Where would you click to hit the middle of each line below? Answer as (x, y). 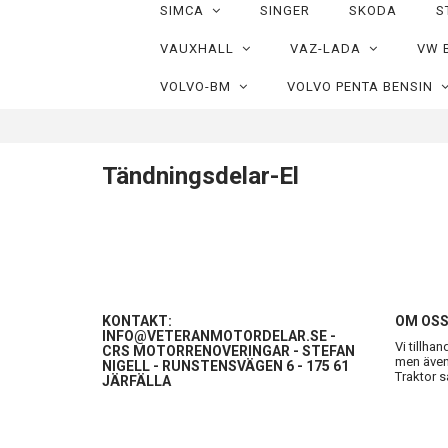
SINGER (284, 10)
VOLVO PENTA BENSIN (363, 86)
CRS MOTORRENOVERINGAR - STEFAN (228, 351)
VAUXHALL (200, 48)
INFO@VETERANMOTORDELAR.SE (214, 336)
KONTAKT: (137, 321)
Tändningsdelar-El (200, 176)
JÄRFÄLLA (136, 381)
